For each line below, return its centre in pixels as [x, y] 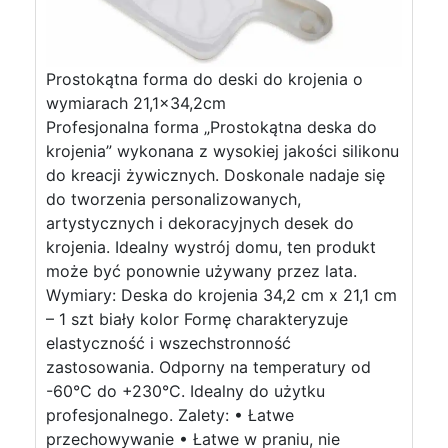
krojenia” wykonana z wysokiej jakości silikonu [222, 151]
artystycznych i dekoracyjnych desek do [200, 223]
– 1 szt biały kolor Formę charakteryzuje [197, 319]
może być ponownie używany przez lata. [201, 271]
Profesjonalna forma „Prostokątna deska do [211, 127]
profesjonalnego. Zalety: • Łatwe [170, 415]
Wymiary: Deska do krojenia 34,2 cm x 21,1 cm [221, 295]
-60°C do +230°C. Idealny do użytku [185, 391]
